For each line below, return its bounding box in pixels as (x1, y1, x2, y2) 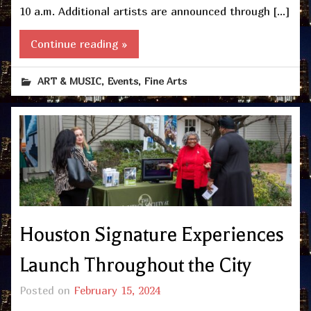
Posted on (19, 283, 74, 296)
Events (108, 74, 139, 87)
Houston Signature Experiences (19, 223, 284, 246)
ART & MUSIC (37, 74, 102, 87)
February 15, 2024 (74, 283, 160, 296)
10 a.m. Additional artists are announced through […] (19, 4, 289, 19)
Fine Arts (144, 74, 187, 87)
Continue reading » (31, 36, 128, 51)
